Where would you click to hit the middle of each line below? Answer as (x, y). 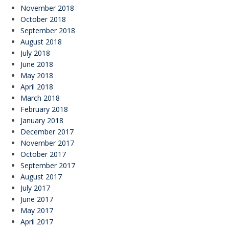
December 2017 (47, 131)
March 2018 (40, 98)
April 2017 (37, 221)
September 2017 (48, 165)
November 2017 (47, 143)
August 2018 (41, 41)
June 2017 (37, 199)
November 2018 (47, 8)
